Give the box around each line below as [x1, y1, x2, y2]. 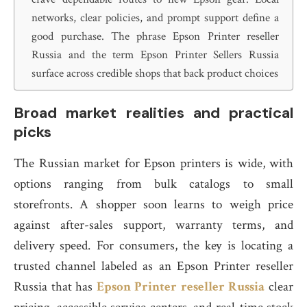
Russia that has [14, 278, 97, 295]
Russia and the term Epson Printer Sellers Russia [32, 47, 279, 62]
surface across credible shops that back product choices [32, 66, 279, 81]
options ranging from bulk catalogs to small [14, 175, 293, 193]
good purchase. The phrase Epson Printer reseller [32, 29, 279, 44]
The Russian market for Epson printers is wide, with [14, 155, 293, 172]
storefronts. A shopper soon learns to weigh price [14, 196, 293, 213]
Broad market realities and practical [14, 103, 293, 123]
